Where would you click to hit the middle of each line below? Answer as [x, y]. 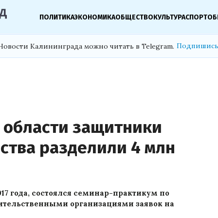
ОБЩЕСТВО [135, 17]
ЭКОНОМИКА [95, 17]
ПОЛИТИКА [57, 17]
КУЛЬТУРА [170, 17]
